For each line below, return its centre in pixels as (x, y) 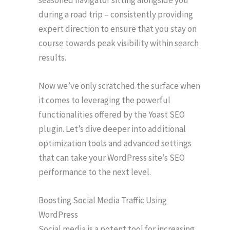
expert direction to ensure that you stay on (118, 28)
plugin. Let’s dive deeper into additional (112, 129)
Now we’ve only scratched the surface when (119, 85)
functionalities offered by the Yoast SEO (112, 114)
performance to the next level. (95, 172)
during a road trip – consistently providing (116, 14)
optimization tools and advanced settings (115, 143)
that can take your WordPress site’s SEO (112, 157)
